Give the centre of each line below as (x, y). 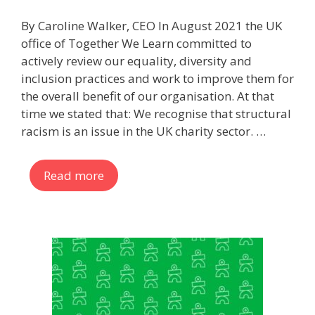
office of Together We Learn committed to (136, 43)
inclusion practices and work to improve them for (157, 78)
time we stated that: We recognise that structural (156, 114)
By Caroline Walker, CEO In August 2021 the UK (152, 26)
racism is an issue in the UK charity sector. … (143, 131)
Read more (74, 175)
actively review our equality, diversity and (136, 61)
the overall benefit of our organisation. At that (148, 96)
